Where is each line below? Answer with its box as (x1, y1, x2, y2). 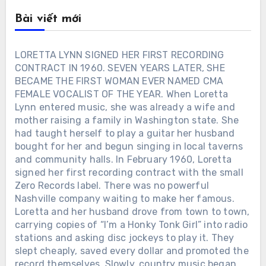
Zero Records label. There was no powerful (14, 179, 209, 191)
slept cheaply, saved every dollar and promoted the (14, 245, 249, 256)
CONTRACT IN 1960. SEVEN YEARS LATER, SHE (14, 62, 225, 74)
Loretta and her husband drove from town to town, (14, 205, 250, 217)
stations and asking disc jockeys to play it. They (14, 232, 235, 243)
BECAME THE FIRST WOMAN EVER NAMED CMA (14, 75, 224, 87)
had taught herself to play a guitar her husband (14, 127, 235, 139)
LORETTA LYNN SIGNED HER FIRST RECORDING (14, 49, 224, 61)
